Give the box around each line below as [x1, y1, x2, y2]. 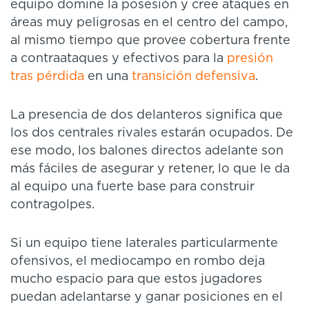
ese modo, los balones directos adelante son [10, 145, 283, 158]
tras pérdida [10, 70, 84, 83]
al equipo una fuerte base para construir [10, 181, 255, 194]
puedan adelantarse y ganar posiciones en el [10, 291, 283, 304]
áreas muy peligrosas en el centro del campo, [10, 17, 288, 30]
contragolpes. [10, 199, 98, 212]
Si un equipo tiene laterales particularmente [10, 237, 278, 250]
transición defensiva [132, 70, 255, 83]
